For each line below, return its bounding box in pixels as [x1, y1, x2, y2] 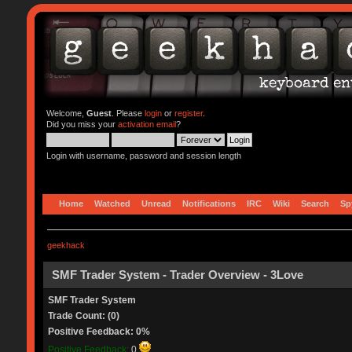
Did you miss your [46, 119, 118, 129]
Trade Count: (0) [47, 310, 119, 321]
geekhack [46, 240, 85, 250]
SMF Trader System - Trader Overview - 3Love [51, 267, 303, 281]
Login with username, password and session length [46, 151, 241, 160]
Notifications [181, 198, 236, 208]
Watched [93, 198, 130, 208]
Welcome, [46, 108, 86, 118]
